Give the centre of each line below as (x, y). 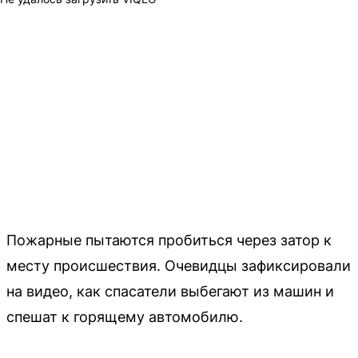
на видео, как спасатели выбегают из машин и (170, 291)
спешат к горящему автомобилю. (125, 316)
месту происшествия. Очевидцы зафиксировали (179, 265)
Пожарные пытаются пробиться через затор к (169, 240)
